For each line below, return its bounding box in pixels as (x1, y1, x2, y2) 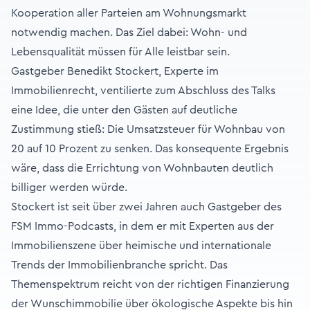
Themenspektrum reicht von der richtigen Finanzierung (11, 279, 289, 291)
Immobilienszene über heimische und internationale (11, 240, 271, 252)
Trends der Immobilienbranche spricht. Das (11, 259, 228, 271)
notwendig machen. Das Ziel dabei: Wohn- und (11, 27, 247, 39)
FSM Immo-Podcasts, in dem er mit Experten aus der (11, 221, 274, 232)
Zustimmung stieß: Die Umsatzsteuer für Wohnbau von (11, 124, 285, 136)
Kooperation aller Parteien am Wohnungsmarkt (11, 8, 246, 19)
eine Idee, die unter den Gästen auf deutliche (11, 104, 237, 116)
